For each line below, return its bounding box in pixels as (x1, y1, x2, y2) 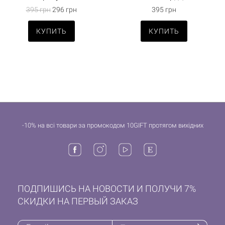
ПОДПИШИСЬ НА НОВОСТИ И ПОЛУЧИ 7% (18, 183, 196, 194)
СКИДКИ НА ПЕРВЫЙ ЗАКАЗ (18, 196, 138, 207)
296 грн (50, 6, 77, 14)
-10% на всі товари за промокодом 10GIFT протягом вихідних (22, 122, 203, 130)
